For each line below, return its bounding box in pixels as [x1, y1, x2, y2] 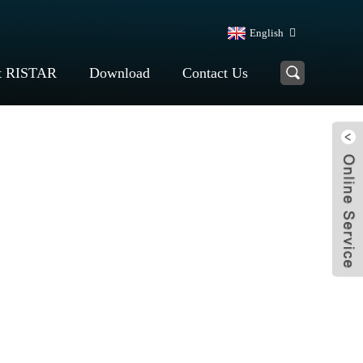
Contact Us [182, 65, 248, 81]
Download [89, 65, 150, 81]
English [250, 27, 284, 39]
